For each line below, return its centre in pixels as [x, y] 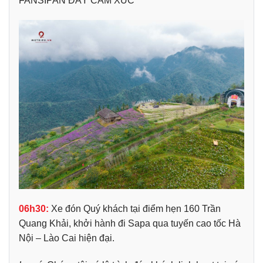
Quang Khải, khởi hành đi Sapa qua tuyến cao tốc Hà [130, 223]
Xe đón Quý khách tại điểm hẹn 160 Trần [135, 208]
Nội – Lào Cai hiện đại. [67, 238]
